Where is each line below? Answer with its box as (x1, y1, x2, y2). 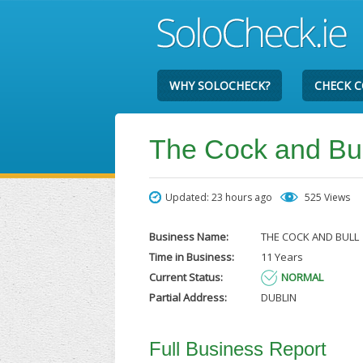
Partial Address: (149, 290, 228, 305)
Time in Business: (149, 250, 235, 264)
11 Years (260, 250, 303, 264)
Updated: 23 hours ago (165, 190, 273, 204)
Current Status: (149, 270, 224, 284)
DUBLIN (260, 290, 297, 305)
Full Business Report (149, 338, 327, 360)
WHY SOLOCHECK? (169, 78, 271, 93)
